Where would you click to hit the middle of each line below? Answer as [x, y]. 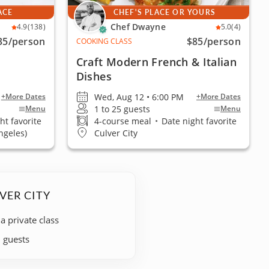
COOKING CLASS [104, 41]
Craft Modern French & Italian [156, 62]
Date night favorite [198, 121]
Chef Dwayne [138, 27]
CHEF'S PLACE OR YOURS [164, 12]
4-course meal [124, 121]
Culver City [116, 133]
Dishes [94, 76]
